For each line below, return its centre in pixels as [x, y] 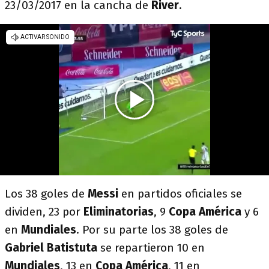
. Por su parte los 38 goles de [152, 230]
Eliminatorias [119, 212]
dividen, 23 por [44, 212]
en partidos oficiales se [182, 194]
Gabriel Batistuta [51, 248]
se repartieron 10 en [151, 248]
